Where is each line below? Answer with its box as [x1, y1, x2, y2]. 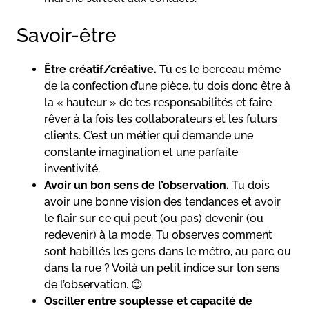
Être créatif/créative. [44, 62, 159, 76]
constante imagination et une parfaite [44, 145, 238, 159]
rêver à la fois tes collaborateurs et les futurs [44, 112, 277, 126]
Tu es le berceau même [159, 62, 281, 76]
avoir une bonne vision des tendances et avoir [44, 195, 281, 208]
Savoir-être [17, 23, 117, 47]
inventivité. [44, 161, 100, 175]
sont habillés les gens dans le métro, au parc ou [44, 244, 291, 258]
